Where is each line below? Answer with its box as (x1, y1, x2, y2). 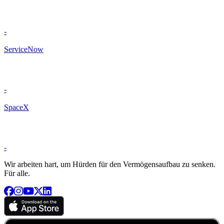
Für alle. (4, 168, 30, 177)
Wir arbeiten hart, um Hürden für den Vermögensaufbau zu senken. (4, 159, 215, 168)
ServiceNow (4, 44, 43, 53)
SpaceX (4, 102, 29, 111)
